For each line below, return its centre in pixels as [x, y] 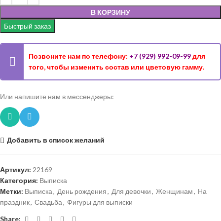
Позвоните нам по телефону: [79, 56]
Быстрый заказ [27, 26]
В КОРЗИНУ [110, 12]
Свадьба [48, 202]
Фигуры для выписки [100, 202]
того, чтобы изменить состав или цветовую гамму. [116, 67]
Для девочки [131, 191]
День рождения [82, 191]
